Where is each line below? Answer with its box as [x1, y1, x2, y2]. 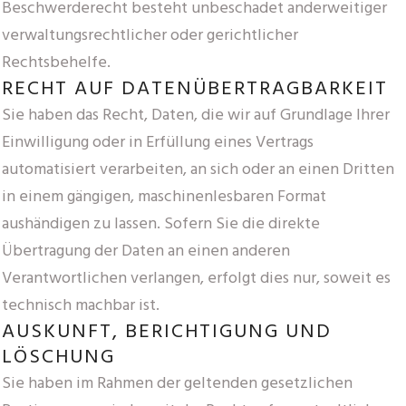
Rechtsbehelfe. [2, 49, 111, 76]
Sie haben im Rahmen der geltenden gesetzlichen [2, 370, 353, 397]
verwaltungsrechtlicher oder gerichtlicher [2, 22, 298, 49]
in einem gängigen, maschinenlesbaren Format [2, 183, 326, 210]
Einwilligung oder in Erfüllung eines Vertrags [2, 129, 314, 156]
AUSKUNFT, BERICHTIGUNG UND [2, 315, 332, 348]
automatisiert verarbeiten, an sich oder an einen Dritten [2, 156, 394, 183]
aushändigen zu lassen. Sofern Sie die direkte [2, 210, 320, 237]
